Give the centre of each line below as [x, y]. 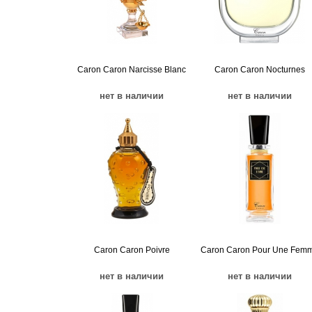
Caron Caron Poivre [132, 250]
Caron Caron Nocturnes [260, 70]
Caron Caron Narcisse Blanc [132, 70]
